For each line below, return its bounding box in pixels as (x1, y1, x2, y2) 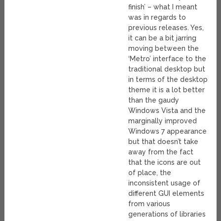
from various (128, 199, 171, 208)
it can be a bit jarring (128, 34, 197, 42)
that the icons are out (128, 158, 201, 166)
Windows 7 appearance (128, 127, 207, 135)
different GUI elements (128, 189, 205, 197)
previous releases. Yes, (128, 23, 204, 32)
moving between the (128, 44, 199, 52)
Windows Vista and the (128, 106, 206, 114)
